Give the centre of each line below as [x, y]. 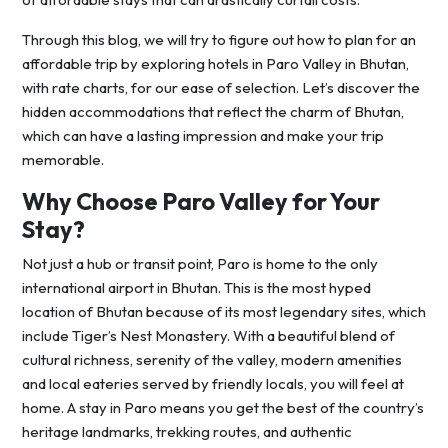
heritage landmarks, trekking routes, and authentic [187, 432]
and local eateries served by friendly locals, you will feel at [213, 384]
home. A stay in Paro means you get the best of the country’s [223, 408]
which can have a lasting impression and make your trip [203, 136]
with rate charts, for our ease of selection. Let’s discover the [221, 88]
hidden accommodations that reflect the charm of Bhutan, [213, 112]
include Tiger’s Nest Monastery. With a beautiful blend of [208, 336]
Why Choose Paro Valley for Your [201, 202]
